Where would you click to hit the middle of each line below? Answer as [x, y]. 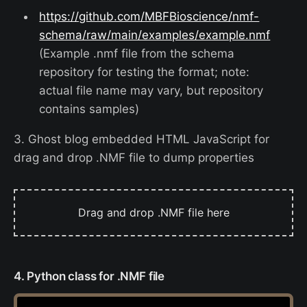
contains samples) [89, 109]
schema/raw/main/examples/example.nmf [155, 35]
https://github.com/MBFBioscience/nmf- [149, 16]
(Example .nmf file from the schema [137, 53]
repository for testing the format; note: [145, 72]
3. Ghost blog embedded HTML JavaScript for [142, 139]
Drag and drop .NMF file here [153, 213]
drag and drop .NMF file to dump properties [134, 158]
